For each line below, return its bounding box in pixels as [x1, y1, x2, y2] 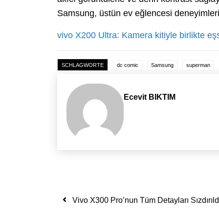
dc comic [117, 62, 138, 68]
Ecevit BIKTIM [124, 92, 176, 101]
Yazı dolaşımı [64, 189, 160, 206]
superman [186, 62, 210, 68]
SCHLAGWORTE [62, 62, 104, 68]
